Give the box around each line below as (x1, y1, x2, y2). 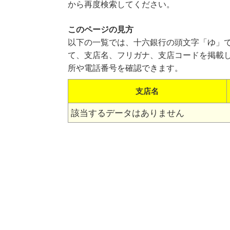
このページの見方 (67, 25, 133, 34)
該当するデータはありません (70, 108, 184, 118)
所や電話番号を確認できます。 (67, 64, 183, 72)
